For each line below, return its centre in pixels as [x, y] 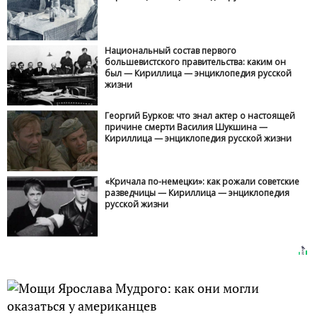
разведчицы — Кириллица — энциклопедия [197, 192]
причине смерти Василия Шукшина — [186, 127]
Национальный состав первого [171, 50]
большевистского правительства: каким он [196, 62]
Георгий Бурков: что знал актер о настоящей [200, 116]
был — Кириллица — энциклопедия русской [198, 73]
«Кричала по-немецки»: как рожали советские [202, 181]
